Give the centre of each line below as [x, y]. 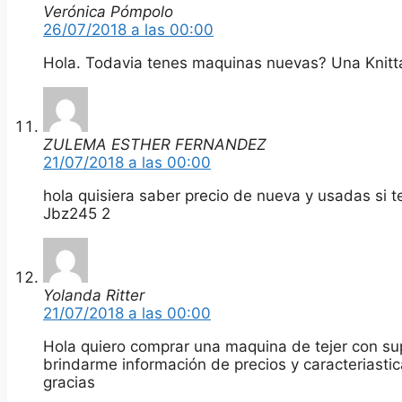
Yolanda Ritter [94, 295]
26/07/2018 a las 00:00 [128, 29]
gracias [69, 382]
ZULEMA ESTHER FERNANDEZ [155, 144]
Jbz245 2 [77, 213]
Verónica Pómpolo [108, 11]
